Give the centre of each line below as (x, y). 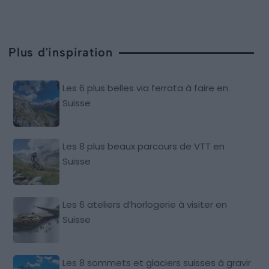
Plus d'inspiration (61, 52)
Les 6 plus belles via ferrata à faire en (146, 88)
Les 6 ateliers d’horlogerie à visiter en (145, 204)
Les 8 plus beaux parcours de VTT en (144, 146)
